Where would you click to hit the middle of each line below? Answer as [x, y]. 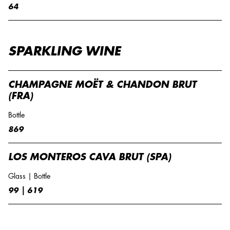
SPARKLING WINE [64, 51]
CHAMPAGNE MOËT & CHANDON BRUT [102, 85]
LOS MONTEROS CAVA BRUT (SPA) [90, 157]
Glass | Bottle [29, 176]
